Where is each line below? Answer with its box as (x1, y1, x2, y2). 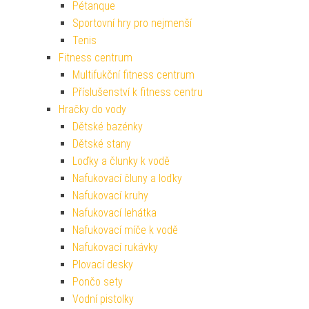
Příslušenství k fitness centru (72, 85, 203, 99)
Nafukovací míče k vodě (72, 223, 178, 237)
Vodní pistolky (72, 292, 134, 306)
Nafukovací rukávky (72, 240, 158, 254)
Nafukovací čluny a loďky (72, 171, 182, 185)
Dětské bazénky (72, 119, 143, 133)
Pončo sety (72, 275, 123, 288)
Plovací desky (72, 257, 133, 271)
